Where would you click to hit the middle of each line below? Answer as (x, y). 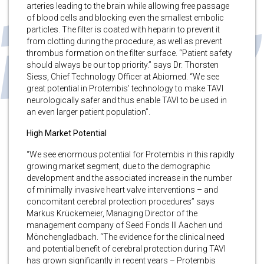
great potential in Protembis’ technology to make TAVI (125, 88)
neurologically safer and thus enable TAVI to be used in (127, 100)
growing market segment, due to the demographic (118, 166)
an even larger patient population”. (88, 112)
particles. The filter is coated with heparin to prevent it (123, 29)
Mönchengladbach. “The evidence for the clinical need (126, 237)
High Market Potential (67, 133)
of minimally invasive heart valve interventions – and (122, 189)
